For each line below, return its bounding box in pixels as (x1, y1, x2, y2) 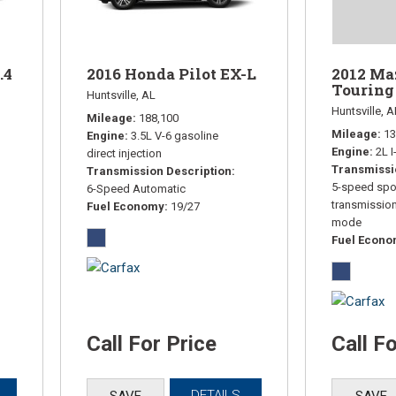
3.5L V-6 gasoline (131, 128, 219, 142)
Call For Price (87, 331, 217, 356)
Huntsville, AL (87, 88, 156, 102)
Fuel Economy (87, 199, 165, 213)
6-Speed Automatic (87, 181, 187, 195)
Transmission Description (87, 164, 232, 178)
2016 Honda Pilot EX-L (87, 63, 257, 84)
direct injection (87, 146, 163, 160)
